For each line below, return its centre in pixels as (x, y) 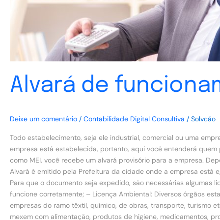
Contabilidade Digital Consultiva (134, 119)
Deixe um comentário (43, 119)
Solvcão (203, 119)
